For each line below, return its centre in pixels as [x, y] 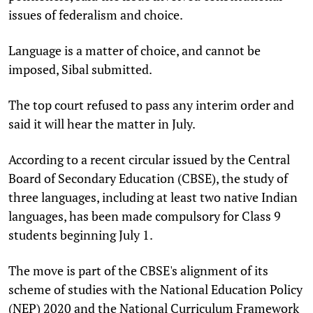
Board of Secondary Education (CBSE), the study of [148, 178]
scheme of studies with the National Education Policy [155, 289]
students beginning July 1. [81, 234]
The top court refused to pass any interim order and [151, 104]
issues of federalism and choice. [96, 14]
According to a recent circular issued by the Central [149, 159]
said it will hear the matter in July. [102, 123]
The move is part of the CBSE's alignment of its [138, 270]
